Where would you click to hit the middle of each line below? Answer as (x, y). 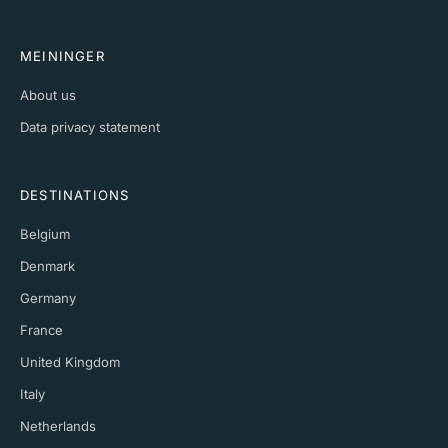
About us (48, 94)
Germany (48, 297)
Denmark (47, 265)
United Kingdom (70, 361)
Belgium (45, 233)
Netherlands (58, 425)
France (41, 329)
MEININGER (62, 55)
